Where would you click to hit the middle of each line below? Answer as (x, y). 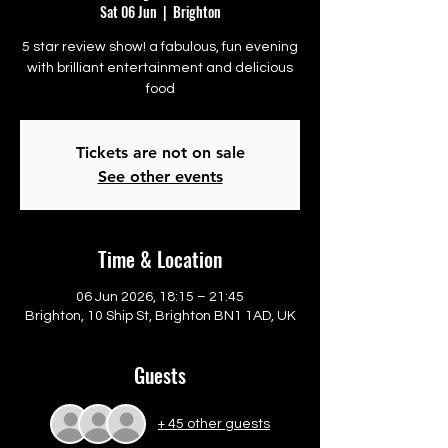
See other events (160, 176)
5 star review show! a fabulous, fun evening (160, 47)
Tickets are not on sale (160, 152)
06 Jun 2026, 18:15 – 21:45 (160, 297)
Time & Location (160, 259)
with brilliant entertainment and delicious (160, 68)
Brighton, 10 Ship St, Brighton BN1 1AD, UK (160, 316)
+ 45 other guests (214, 423)
